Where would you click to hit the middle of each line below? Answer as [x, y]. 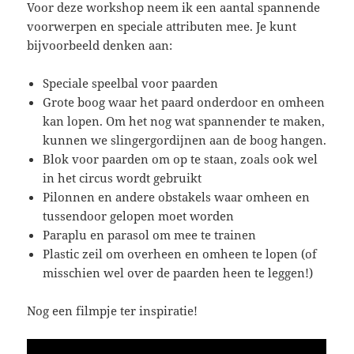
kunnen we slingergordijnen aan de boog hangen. [185, 139]
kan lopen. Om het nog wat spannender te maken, [184, 121]
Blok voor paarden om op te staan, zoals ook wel [181, 158]
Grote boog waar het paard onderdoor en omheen [184, 102]
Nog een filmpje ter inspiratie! [113, 310]
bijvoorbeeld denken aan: [100, 45]
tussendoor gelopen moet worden [139, 215]
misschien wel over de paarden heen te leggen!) [178, 272]
